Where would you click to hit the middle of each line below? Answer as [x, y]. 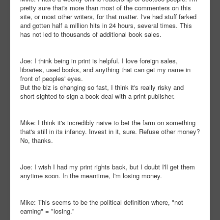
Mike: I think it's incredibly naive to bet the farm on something [108, 123]
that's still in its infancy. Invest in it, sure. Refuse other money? [110, 132]
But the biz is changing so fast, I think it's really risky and [102, 87]
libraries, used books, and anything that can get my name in [105, 70]
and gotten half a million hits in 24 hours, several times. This [106, 26]
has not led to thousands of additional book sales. [91, 34]
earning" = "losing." [47, 211]
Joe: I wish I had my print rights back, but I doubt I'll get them [108, 167]
